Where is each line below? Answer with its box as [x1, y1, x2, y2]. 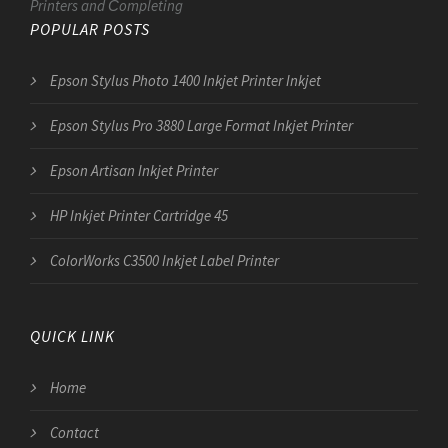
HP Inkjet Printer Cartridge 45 [50, 205, 228, 225]
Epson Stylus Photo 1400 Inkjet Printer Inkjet [50, 70, 321, 90]
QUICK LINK [30, 325, 115, 346]
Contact [50, 422, 99, 442]
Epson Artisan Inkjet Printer [50, 160, 218, 180]
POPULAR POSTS [30, 18, 150, 39]
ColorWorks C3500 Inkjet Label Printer [50, 250, 279, 270]
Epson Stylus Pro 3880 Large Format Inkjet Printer [50, 115, 353, 135]
